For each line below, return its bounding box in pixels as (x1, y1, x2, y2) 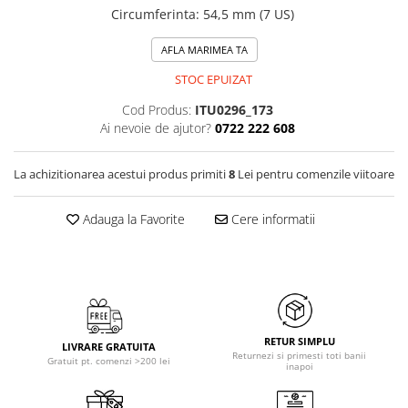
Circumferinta (110, 5, 196, 23)
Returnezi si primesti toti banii (232, 349, 366, 362)
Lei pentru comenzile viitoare (235, 166, 394, 182)
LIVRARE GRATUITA (62, 340, 156, 353)
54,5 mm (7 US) (202, 5, 294, 23)
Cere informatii (227, 210, 315, 228)
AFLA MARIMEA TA (160, 43, 248, 56)
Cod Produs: (121, 101, 191, 118)
